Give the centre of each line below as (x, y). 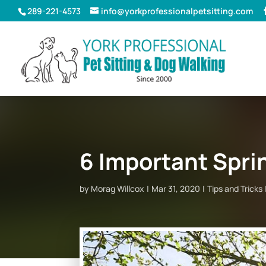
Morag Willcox (118, 189)
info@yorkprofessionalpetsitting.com (177, 11)
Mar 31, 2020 (176, 189)
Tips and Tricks (235, 189)
